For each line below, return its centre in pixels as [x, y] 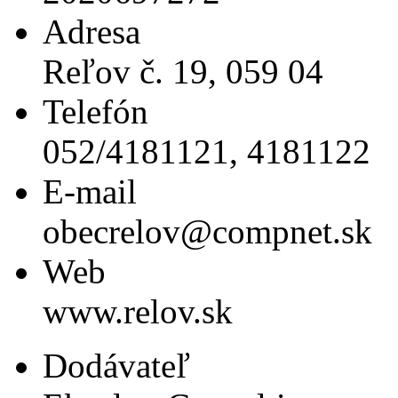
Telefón [96, 112]
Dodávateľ [116, 366]
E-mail [90, 192]
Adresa [92, 32]
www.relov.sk [138, 312]
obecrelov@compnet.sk [207, 232]
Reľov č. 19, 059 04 [183, 72]
